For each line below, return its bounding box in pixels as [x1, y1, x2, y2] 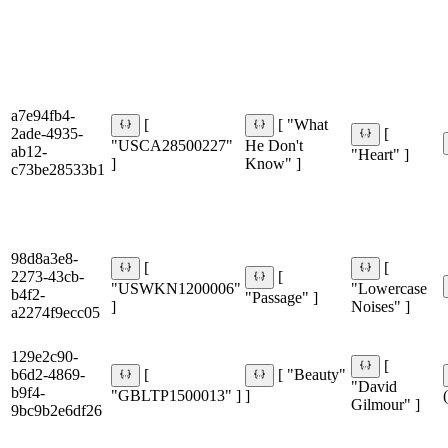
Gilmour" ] [351, 395, 420, 413]
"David [351, 377, 397, 395]
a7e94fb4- [11, 107, 75, 125]
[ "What [278, 116, 329, 134]
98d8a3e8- [11, 250, 78, 268]
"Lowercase [351, 279, 427, 297]
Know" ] [245, 154, 301, 172]
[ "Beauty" [278, 366, 347, 384]
